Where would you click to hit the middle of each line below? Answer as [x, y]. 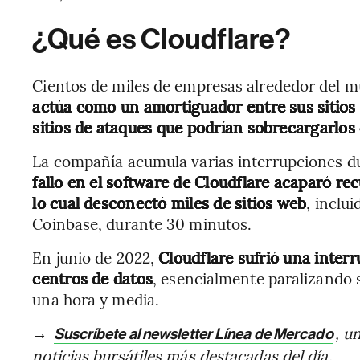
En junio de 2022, [96, 257]
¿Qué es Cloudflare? [161, 39]
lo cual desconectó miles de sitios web [170, 202]
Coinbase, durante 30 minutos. [142, 223]
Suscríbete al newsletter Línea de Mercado [193, 334]
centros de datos [93, 278]
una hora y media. [96, 299]
